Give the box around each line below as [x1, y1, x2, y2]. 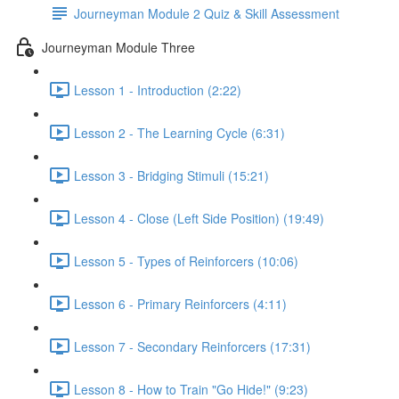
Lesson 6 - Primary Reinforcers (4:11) [74, 294, 287, 313]
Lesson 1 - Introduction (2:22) [74, 80, 241, 99]
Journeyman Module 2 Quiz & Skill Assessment [74, 4, 339, 22]
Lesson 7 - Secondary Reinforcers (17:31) [74, 337, 311, 355]
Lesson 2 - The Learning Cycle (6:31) [74, 123, 285, 142]
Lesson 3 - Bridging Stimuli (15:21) [74, 166, 269, 184]
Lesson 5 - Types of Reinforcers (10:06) [74, 251, 298, 270]
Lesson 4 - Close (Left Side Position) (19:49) [74, 208, 324, 227]
